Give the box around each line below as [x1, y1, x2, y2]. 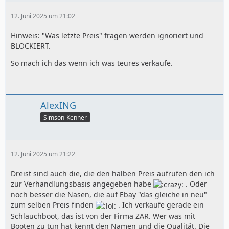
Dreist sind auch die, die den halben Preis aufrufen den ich [11, 169, 215, 179]
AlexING [40, 99, 76, 112]
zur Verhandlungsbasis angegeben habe [11, 179, 153, 189]
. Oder [184, 179, 207, 189]
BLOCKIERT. [11, 41, 51, 51]
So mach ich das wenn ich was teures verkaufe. [11, 58, 173, 68]
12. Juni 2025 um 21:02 [11, 12, 75, 21]
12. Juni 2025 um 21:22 [11, 150, 75, 159]
